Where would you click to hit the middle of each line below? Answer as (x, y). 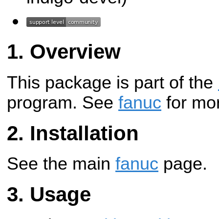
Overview (75, 52)
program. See (63, 102)
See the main (61, 164)
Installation (84, 133)
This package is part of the (112, 82)
